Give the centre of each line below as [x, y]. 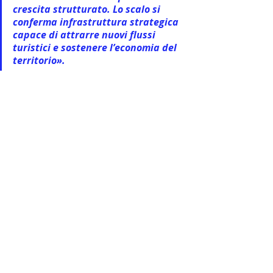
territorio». [39, 61]
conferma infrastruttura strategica [97, 22]
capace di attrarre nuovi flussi [85, 35]
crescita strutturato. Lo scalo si [88, 9]
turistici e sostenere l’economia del [96, 48]
